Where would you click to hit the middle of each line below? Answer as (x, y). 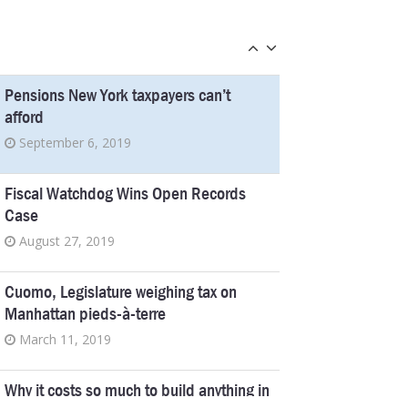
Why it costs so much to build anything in (138, 390)
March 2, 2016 (62, 44)
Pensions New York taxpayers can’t (118, 95)
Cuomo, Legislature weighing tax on (121, 291)
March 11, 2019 (66, 339)
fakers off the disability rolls (95, 18)
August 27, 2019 (67, 240)
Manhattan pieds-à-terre (86, 313)
